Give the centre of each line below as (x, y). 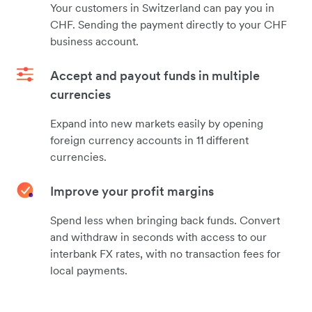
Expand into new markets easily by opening (157, 123)
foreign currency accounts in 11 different (149, 140)
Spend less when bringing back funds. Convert (165, 220)
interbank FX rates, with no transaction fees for (165, 253)
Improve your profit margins (132, 191)
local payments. (89, 270)
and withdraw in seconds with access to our (158, 236)
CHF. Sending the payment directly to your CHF (169, 24)
